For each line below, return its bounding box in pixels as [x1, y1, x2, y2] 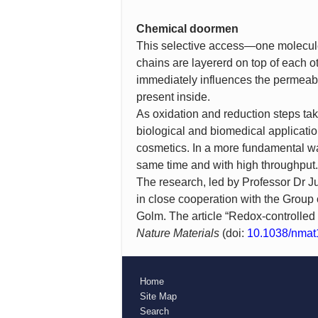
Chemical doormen [136, 23, 238, 35]
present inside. [136, 91, 210, 103]
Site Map [140, 291, 177, 302]
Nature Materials [136, 227, 222, 239]
